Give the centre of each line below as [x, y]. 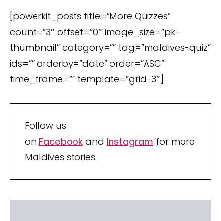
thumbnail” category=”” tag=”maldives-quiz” [110, 48]
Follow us [45, 125]
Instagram [130, 141]
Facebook [61, 141]
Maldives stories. [60, 157]
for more [174, 141]
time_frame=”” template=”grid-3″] [87, 79]
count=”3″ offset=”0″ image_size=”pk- [95, 32]
